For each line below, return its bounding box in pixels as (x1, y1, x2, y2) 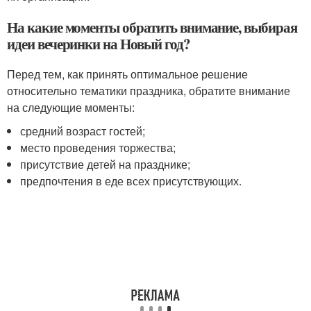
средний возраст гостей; (20, 122, 146, 139)
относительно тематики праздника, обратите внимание (7, 82, 290, 99)
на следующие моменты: (7, 99, 135, 115)
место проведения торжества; (20, 139, 176, 155)
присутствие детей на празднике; (20, 155, 191, 172)
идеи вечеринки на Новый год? (7, 33, 190, 54)
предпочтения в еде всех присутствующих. (20, 172, 242, 189)
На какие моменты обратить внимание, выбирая (7, 16, 297, 37)
